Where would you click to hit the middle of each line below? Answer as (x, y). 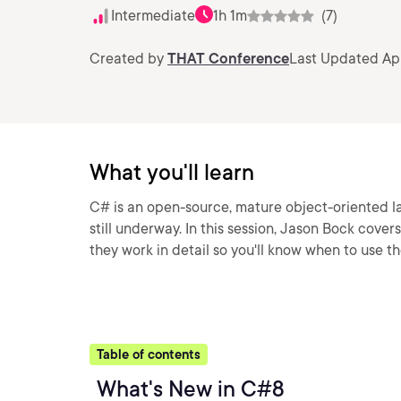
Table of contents (149, 354)
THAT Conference (228, 59)
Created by (128, 59)
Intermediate (153, 16)
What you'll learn (172, 172)
